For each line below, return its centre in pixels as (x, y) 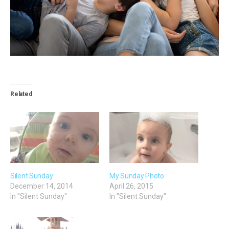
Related (21, 94)
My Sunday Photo (137, 176)
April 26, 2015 (131, 186)
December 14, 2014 (42, 186)
